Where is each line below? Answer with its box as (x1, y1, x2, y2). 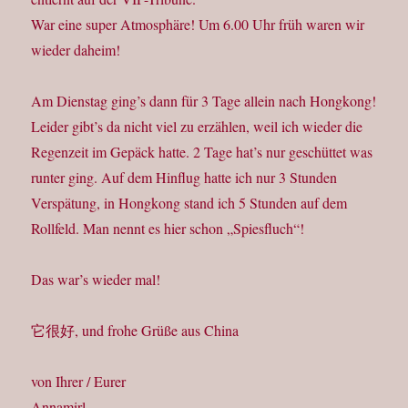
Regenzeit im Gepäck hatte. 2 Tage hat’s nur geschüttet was (31, 142, 373, 162)
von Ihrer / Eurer (31, 372, 127, 392)
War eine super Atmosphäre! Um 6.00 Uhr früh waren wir (31, 15, 365, 35)
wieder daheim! (31, 40, 121, 60)
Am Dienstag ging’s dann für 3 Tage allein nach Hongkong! (31, 91, 377, 111)
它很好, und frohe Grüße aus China (31, 321, 240, 341)
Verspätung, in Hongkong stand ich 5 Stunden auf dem (31, 193, 348, 213)
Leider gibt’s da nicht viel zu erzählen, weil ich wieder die (31, 117, 363, 137)
